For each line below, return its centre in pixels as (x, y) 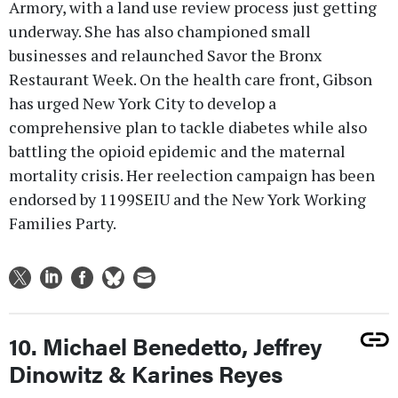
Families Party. (63, 223)
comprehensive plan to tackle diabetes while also (188, 127)
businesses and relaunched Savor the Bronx (165, 55)
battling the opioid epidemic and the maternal (177, 151)
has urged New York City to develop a (143, 103)
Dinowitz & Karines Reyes (146, 373)
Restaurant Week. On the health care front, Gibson (191, 79)
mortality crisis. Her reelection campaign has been (192, 175)
